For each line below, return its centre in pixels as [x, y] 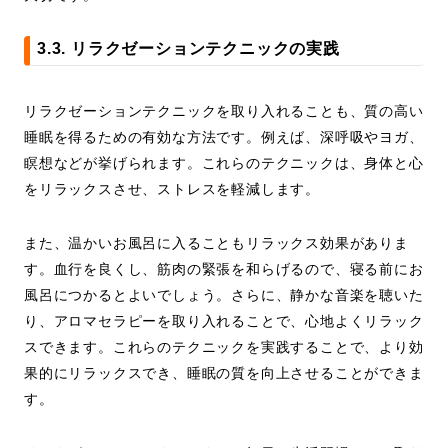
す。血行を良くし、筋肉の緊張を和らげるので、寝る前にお [224, 269]
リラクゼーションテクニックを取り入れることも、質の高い [224, 111]
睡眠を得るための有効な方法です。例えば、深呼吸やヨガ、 [224, 137]
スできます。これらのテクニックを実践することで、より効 [224, 347]
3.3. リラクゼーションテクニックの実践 [188, 49]
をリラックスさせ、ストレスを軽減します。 [172, 189]
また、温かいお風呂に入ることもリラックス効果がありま [216, 243]
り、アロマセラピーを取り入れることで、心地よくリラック [224, 321]
